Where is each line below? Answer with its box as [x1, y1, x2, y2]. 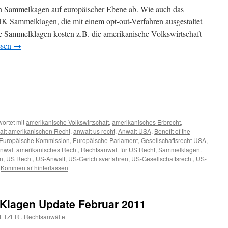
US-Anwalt [36, 154, 65, 163]
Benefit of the [154, 127, 190, 135]
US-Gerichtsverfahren [68, 154, 128, 163]
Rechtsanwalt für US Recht [81, 145, 155, 154]
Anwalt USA [118, 127, 151, 135]
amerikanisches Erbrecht [112, 118, 181, 126]
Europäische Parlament [73, 136, 138, 145]
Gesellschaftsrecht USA [141, 136, 206, 145]
